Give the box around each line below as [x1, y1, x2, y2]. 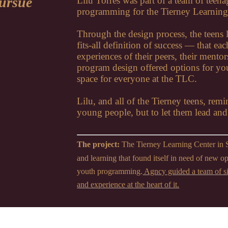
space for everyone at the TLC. [77, 73, 197, 84]
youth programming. [77, 166, 143, 176]
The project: [77, 140, 120, 149]
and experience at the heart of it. [77, 180, 180, 189]
